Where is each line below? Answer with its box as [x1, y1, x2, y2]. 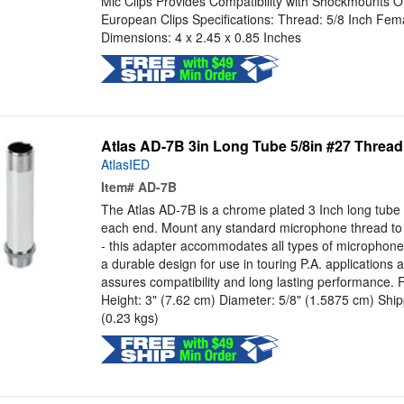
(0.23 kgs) [100, 308, 159, 327]
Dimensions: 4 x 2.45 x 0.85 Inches [100, 28, 301, 47]
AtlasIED [100, 155, 150, 174]
